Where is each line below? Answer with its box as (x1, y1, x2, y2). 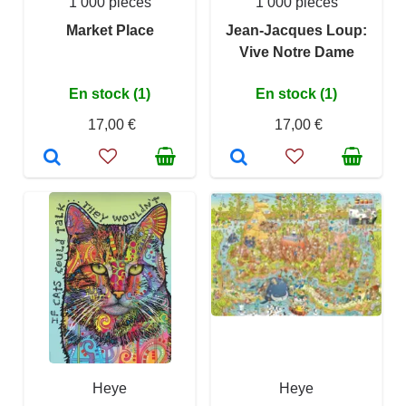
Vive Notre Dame (238, 44, 354, 60)
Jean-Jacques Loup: (226, 23, 367, 38)
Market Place (65, 23, 154, 38)
